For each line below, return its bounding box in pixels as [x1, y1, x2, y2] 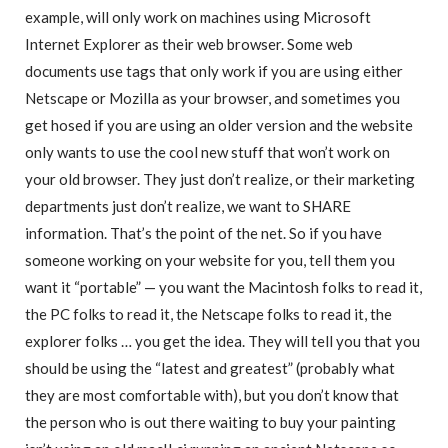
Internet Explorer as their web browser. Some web [25, 35, 353, 54]
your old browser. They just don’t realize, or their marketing [25, 170, 415, 189]
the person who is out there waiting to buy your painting [25, 413, 396, 432]
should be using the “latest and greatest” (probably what [25, 359, 395, 378]
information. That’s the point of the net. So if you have [25, 224, 382, 243]
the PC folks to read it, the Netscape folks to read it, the [25, 305, 392, 324]
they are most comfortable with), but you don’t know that [25, 386, 399, 405]
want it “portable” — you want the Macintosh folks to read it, [25, 278, 422, 297]
